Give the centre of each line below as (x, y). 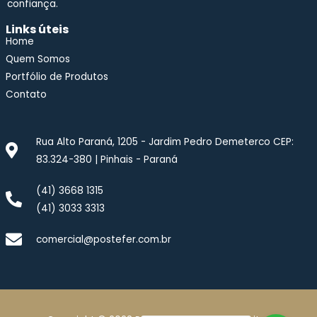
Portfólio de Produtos (57, 76)
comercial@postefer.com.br (103, 239)
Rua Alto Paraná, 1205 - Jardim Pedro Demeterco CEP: (165, 142)
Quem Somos (38, 59)
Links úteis (37, 29)
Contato (26, 94)
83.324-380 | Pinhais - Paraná (106, 159)
